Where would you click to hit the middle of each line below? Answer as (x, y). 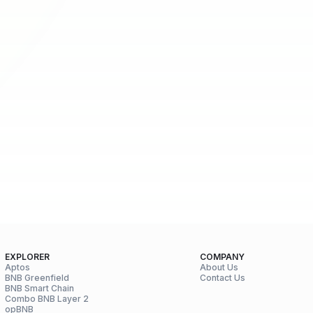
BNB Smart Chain (39, 288)
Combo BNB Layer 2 (47, 299)
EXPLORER (27, 257)
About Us (219, 267)
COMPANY (222, 257)
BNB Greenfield (37, 278)
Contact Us (223, 278)
